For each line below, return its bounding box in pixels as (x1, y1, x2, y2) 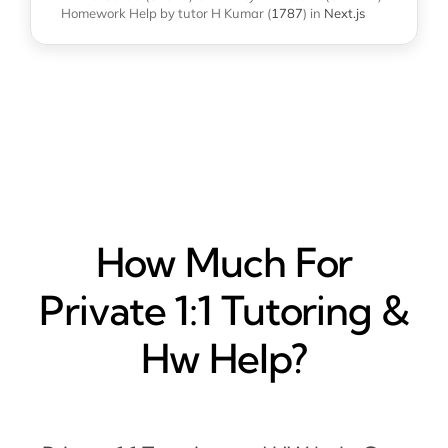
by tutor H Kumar (160, 5, 264, 22)
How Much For (95, 238, 353, 288)
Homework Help (61, 5, 157, 22)
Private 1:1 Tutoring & (39, 286, 409, 336)
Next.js (324, 5, 365, 22)
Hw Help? (141, 334, 307, 384)
